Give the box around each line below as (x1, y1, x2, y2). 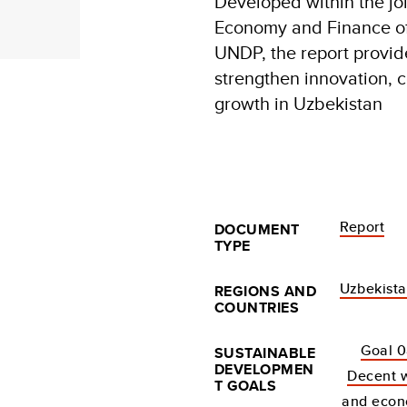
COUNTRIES (214, 297, 300, 318)
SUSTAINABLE (214, 342, 316, 363)
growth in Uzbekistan (214, 90, 387, 116)
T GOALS (214, 375, 277, 396)
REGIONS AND (214, 281, 317, 302)
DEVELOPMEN (214, 359, 314, 380)
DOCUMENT (214, 219, 300, 240)
